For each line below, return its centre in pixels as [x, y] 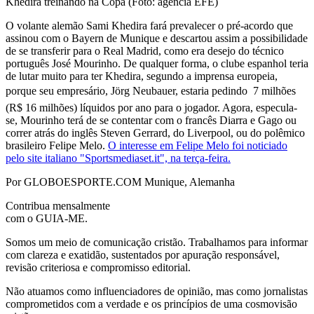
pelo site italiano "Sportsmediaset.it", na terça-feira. [118, 158]
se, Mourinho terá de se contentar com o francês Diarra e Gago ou [151, 120]
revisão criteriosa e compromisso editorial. [98, 267]
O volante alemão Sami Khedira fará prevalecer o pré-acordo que [149, 25]
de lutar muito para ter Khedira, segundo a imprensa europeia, [142, 76]
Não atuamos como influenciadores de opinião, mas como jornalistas [157, 291]
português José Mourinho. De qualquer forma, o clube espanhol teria [157, 63]
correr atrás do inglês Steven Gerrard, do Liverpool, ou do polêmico [155, 132]
